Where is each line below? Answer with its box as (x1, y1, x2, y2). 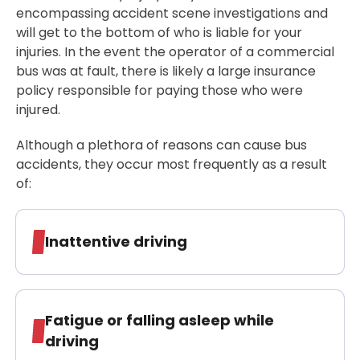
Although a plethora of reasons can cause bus (16, 136, 307, 155)
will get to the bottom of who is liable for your (16, 23, 302, 43)
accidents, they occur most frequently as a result (16, 155, 327, 174)
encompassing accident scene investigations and (16, 4, 328, 23)
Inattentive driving (45, 231, 187, 252)
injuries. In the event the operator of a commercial (16, 43, 334, 62)
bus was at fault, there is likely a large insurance (16, 62, 316, 81)
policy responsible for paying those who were (16, 81, 303, 100)
